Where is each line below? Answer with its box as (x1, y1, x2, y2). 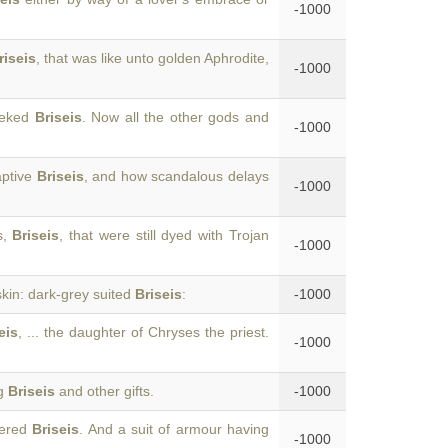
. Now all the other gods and (81, 109, 270, 125)
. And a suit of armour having (79, 421, 270, 437)
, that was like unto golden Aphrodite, (36, 50, 269, 66)
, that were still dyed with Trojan (59, 227, 270, 243)
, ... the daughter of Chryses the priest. (18, 324, 270, 340)
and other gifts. (55, 383, 154, 399)
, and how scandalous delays (83, 168, 269, 184)
